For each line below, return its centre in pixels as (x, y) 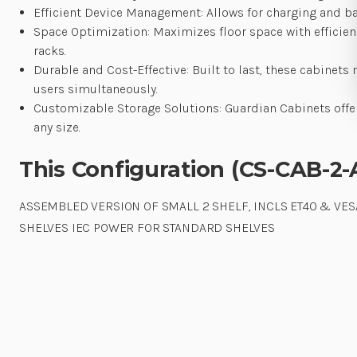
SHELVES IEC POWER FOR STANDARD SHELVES (147, 227)
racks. (50, 50)
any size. (57, 127)
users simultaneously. (96, 88)
